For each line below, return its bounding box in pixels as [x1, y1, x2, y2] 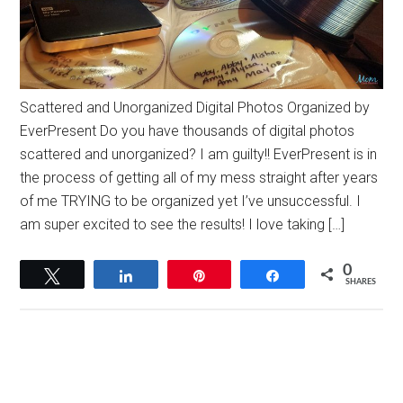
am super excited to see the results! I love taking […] [20, 215, 345, 233]
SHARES [345, 277, 376, 286]
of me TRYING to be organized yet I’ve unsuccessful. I [20, 192, 362, 210]
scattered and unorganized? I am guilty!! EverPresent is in [20, 145, 378, 163]
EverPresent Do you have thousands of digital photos [20, 121, 355, 139]
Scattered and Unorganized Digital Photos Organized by [20, 98, 371, 116]
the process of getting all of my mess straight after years [20, 168, 379, 186]
